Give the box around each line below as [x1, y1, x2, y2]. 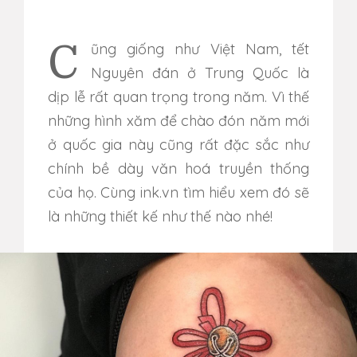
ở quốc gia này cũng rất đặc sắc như [48, 135, 309, 154]
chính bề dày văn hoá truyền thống [48, 159, 309, 178]
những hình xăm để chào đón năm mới [48, 112, 309, 130]
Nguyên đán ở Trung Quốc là [91, 64, 309, 82]
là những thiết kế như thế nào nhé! [48, 207, 273, 226]
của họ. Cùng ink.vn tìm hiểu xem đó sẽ [48, 183, 309, 202]
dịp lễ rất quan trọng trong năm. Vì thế [48, 88, 309, 106]
